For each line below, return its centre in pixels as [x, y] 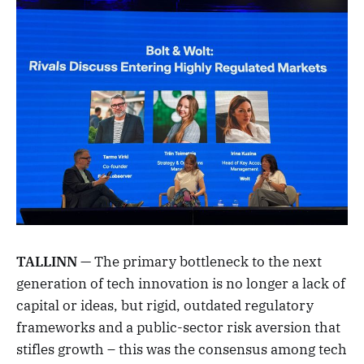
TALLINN [47, 262]
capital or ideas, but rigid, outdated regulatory [165, 305]
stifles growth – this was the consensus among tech [182, 349]
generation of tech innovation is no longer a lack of [181, 284]
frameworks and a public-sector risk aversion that [178, 327]
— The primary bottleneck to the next [199, 262]
